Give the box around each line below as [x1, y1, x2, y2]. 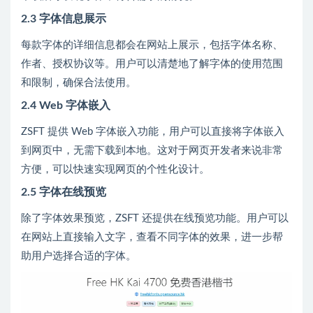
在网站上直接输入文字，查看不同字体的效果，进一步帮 [21, 232, 283, 243]
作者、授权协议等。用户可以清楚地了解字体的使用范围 [21, 59, 283, 70]
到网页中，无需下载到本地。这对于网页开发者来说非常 [21, 145, 283, 156]
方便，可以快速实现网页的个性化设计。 [21, 164, 210, 175]
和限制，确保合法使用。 [21, 78, 136, 89]
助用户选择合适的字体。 [21, 251, 136, 262]
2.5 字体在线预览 [21, 187, 106, 198]
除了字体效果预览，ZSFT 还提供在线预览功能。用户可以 [21, 213, 289, 224]
